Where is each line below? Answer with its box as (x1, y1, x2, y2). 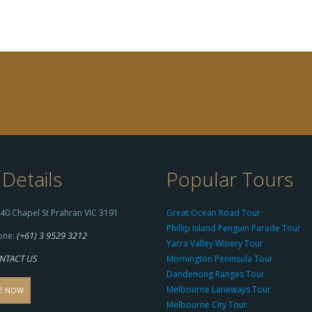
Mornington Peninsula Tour (166, 253, 273, 265)
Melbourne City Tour (166, 299, 247, 311)
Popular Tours (166, 166, 293, 192)
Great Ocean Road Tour (166, 207, 260, 219)
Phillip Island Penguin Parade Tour (166, 222, 301, 234)
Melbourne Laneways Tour (166, 283, 271, 295)
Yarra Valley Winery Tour (166, 237, 263, 249)
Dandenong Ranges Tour (166, 268, 265, 280)
